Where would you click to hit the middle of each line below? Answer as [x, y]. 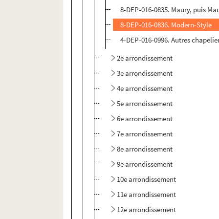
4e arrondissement [145, 88]
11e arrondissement [147, 195]
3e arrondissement [145, 73]
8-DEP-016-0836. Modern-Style [166, 25]
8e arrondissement [145, 149]
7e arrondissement [145, 134]
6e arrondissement [145, 119]
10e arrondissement [147, 179]
